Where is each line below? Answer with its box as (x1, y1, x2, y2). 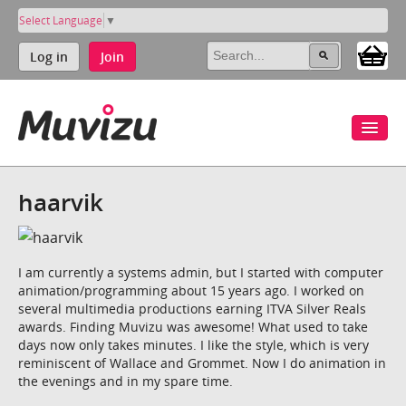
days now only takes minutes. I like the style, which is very (18, 335, 369, 353)
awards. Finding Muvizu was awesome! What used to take (18, 317, 368, 335)
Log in (30, 47, 68, 65)
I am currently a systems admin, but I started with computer (18, 263, 383, 281)
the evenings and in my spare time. (18, 372, 233, 390)
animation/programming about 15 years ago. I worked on (18, 281, 364, 299)
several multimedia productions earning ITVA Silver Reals (18, 299, 366, 317)
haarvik (18, 185, 103, 218)
